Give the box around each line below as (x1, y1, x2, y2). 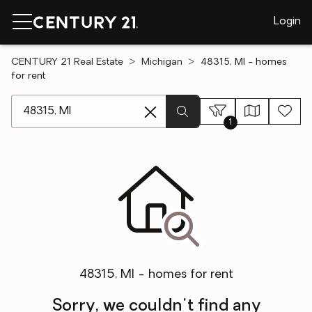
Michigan (141, 57, 182, 68)
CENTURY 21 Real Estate (11, 57, 123, 68)
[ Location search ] (10, 96, 103, 107)
